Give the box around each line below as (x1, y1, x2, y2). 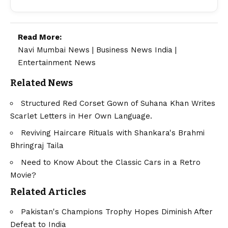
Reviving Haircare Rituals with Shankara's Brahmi (21, 128, 205, 137)
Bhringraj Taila (10, 140, 64, 150)
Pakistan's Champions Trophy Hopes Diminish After (21, 207, 213, 217)
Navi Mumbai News (18, 45, 90, 55)
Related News (10, 77, 73, 89)
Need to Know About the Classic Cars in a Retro (21, 157, 201, 167)
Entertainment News (18, 58, 96, 68)
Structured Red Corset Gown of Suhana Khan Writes (21, 98, 215, 108)
